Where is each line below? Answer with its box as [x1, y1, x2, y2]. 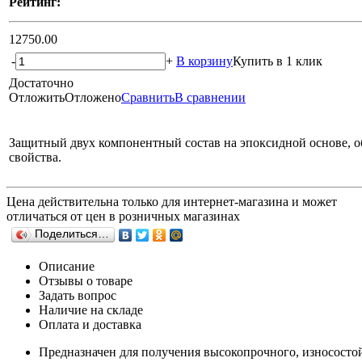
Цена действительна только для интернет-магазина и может [6, 194, 337, 208]
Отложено [65, 90, 121, 104]
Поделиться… [35, 227, 109, 240]
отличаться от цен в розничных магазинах [6, 208, 240, 223]
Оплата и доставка [39, 317, 141, 331]
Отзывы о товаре [39, 273, 133, 288]
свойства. [9, 149, 61, 164]
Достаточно [9, 75, 74, 90]
